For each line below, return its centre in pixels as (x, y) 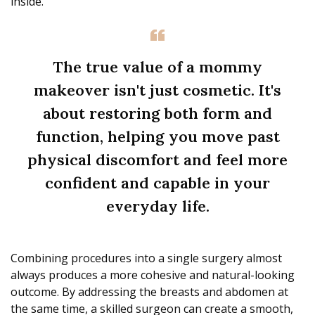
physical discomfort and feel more (157, 160)
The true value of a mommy (157, 67)
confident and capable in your (157, 183)
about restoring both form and (157, 114)
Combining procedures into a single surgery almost (146, 258)
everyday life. (157, 206)
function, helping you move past (157, 137)
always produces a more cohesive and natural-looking (153, 275)
